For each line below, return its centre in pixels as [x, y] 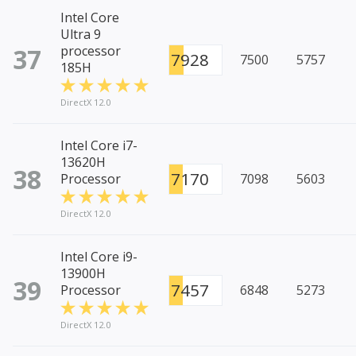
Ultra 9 [81, 35]
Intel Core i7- [99, 146]
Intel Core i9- [99, 257]
